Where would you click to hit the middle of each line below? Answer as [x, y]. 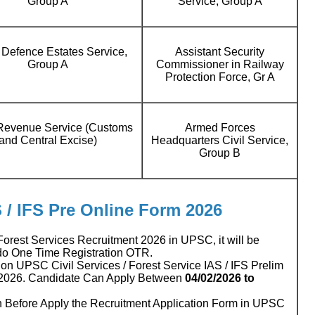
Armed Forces [220, 128]
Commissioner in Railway [220, 64]
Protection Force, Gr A [220, 77]
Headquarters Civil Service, [220, 140]
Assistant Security [220, 52]
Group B [220, 153]
